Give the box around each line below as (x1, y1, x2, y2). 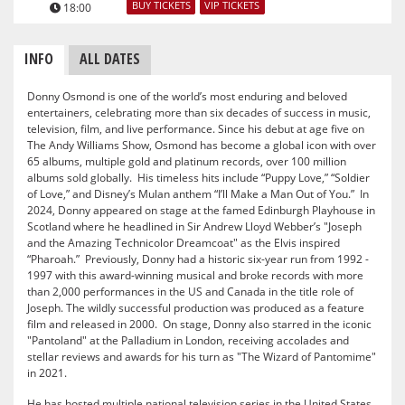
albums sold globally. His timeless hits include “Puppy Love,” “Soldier (27, 170, 370, 186)
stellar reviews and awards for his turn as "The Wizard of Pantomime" (27, 349, 376, 365)
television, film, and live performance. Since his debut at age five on (27, 121, 364, 137)
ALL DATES (80, 49, 140, 70)
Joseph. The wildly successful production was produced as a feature (27, 300, 364, 316)
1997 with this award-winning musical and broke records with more (27, 268, 363, 284)
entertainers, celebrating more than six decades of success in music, (27, 105, 371, 121)
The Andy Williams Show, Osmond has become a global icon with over (27, 137, 376, 154)
